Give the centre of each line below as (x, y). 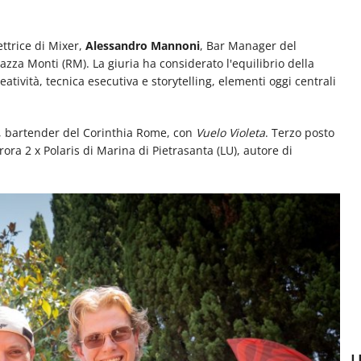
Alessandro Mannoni (143, 45)
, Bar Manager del (248, 45)
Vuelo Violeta (230, 132)
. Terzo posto (300, 132)
